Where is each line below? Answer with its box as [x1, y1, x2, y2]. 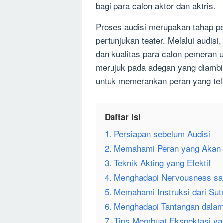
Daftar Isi [105, 111, 141, 123]
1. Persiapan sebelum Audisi [105, 127, 210, 140]
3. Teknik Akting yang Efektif [105, 156, 211, 169]
